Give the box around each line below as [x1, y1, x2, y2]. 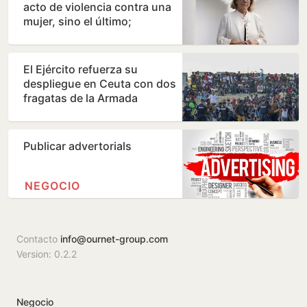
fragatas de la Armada [23, 91, 138, 106]
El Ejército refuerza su [23, 62, 138, 77]
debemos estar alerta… [23, 29, 143, 43]
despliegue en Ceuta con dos [23, 77, 176, 91]
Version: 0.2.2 [16, 248, 77, 260]
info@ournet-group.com [60, 233, 168, 245]
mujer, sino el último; [23, 14, 132, 29]
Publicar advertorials [23, 139, 132, 153]
